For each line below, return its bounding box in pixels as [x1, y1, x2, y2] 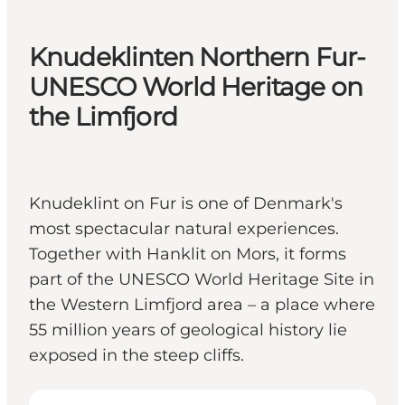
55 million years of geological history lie [29, 320, 347, 341]
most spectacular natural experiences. [29, 219, 339, 240]
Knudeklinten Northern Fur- [29, 42, 366, 73]
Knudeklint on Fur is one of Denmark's [29, 193, 343, 214]
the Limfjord [29, 101, 177, 133]
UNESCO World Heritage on [29, 71, 363, 103]
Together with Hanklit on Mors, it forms [29, 244, 346, 265]
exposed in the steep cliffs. [29, 345, 253, 366]
